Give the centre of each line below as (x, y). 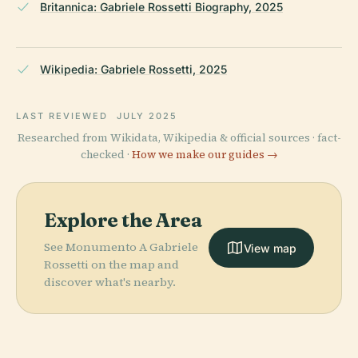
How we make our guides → (205, 154)
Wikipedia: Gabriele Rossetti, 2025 (133, 69)
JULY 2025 (147, 115)
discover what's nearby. (110, 282)
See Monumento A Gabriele (121, 247)
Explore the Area (123, 220)
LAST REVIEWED (64, 115)
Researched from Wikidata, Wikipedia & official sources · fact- (179, 137)
